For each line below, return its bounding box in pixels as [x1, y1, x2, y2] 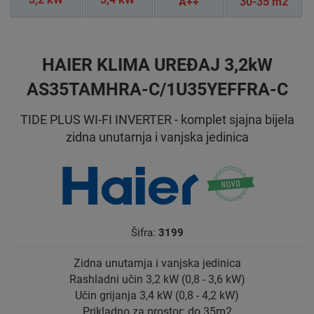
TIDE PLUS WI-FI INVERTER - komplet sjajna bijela [20, 111, 294, 127]
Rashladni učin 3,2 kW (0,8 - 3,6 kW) [69, 273, 245, 287]
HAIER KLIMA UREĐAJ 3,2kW [41, 54, 273, 75]
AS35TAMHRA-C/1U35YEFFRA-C [26, 78, 288, 100]
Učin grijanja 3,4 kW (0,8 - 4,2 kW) [75, 289, 239, 303]
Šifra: [130, 226, 158, 240]
